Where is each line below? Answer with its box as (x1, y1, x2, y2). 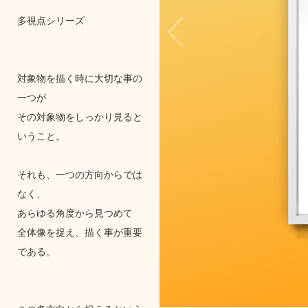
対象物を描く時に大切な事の (16, 70, 142, 85)
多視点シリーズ (16, 12, 85, 27)
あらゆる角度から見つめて (16, 205, 133, 219)
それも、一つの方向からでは (16, 166, 142, 181)
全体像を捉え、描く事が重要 (16, 224, 142, 239)
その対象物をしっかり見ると (16, 109, 142, 123)
